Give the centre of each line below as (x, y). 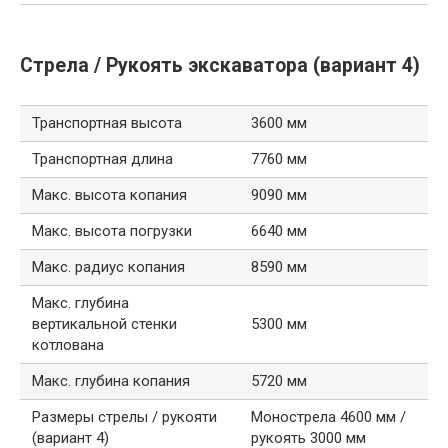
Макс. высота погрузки (112, 231)
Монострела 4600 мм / (328, 417)
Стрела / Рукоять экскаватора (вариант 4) (220, 65)
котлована (68, 345)
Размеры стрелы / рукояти (124, 417)
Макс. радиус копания (108, 267)
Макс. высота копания (109, 195)
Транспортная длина (102, 159)
